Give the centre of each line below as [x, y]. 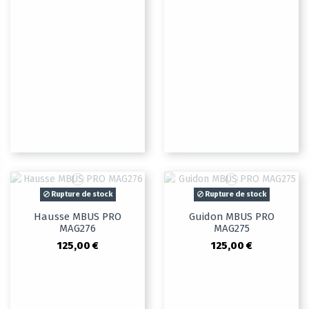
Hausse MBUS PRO [78, 217]
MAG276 [78, 229]
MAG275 [231, 229]
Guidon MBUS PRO [231, 217]
